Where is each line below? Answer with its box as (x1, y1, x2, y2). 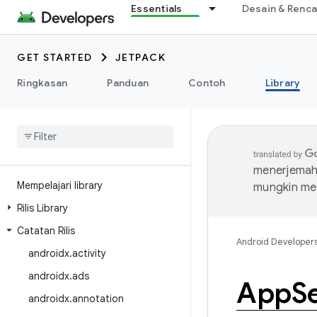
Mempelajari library (17, 179, 103, 192)
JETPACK (115, 51, 166, 64)
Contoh (188, 76, 226, 89)
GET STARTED (17, 51, 93, 64)
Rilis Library (17, 202, 68, 214)
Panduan (107, 76, 149, 89)
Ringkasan (17, 76, 68, 89)
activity (72, 247, 106, 260)
